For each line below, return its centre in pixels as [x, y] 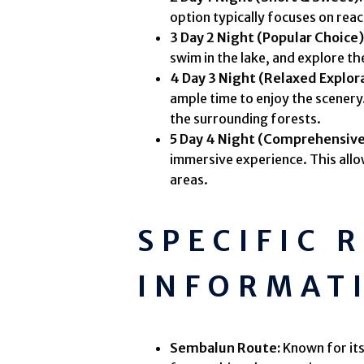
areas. [189, 180]
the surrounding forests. [246, 119]
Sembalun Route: [225, 348]
